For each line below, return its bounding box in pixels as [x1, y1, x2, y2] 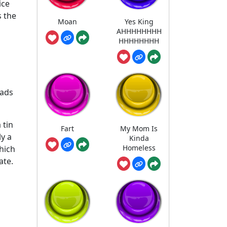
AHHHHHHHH [116, 26, 162, 36]
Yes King [124, 17, 154, 27]
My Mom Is [120, 124, 158, 134]
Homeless [122, 143, 156, 153]
